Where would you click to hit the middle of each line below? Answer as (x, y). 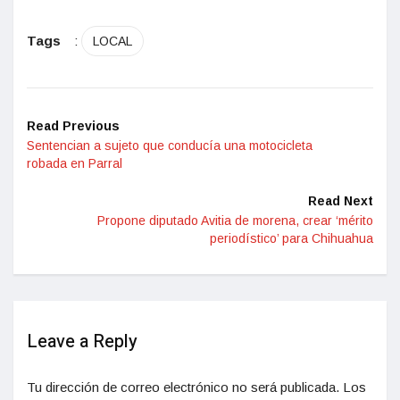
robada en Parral (75, 163)
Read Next (341, 200)
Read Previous (73, 125)
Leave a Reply (82, 341)
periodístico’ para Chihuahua (292, 238)
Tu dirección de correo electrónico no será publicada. (183, 387)
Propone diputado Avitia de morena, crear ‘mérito (235, 220)
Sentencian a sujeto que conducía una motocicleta (170, 145)
